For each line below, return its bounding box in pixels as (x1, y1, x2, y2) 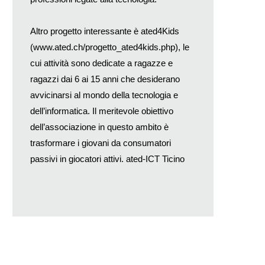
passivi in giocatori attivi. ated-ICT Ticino (30, 153, 185, 164)
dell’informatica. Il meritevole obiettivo (30, 105, 173, 116)
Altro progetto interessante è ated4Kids (30, 25, 179, 36)
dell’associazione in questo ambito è (30, 121, 169, 132)
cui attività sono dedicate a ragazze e (30, 57, 173, 68)
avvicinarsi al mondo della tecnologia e (30, 89, 178, 100)
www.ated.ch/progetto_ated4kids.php (33, 41, 175, 52)
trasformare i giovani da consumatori (30, 137, 171, 148)
